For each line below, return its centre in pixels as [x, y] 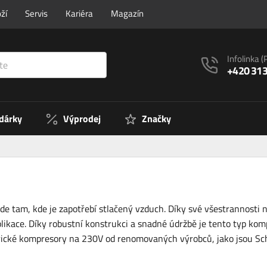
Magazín [127, 13]
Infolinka [244, 58]
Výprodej [82, 119]
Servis [36, 13]
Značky [156, 119]
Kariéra [79, 13]
